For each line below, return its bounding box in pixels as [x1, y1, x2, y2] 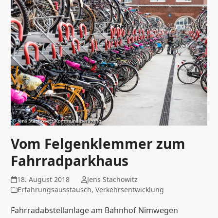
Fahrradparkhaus [11, 151, 129, 170]
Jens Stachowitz [87, 175, 138, 184]
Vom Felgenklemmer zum [11, 134, 186, 153]
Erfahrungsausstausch [18, 185, 92, 195]
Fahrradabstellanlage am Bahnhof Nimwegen [11, 205, 179, 216]
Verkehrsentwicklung [95, 185, 164, 195]
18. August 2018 [17, 175, 70, 184]
